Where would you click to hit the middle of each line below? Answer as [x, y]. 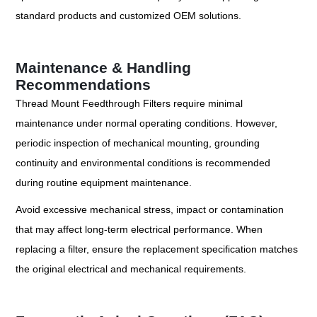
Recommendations [83, 85]
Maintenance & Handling [104, 68]
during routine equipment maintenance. [104, 183]
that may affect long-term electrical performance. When [139, 230]
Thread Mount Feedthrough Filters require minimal [129, 104]
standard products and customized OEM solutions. [129, 16]
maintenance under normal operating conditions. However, [147, 123]
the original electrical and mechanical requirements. [131, 269]
